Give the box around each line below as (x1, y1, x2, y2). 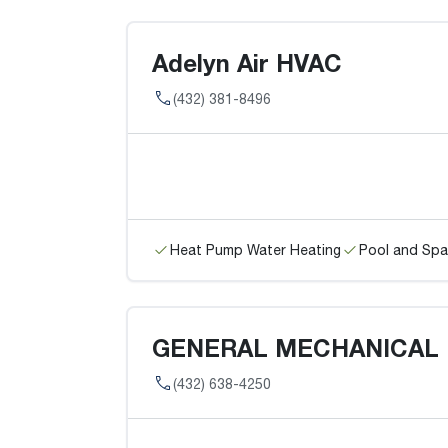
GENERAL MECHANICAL (152, 333, 439, 362)
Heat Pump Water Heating (170, 241, 341, 258)
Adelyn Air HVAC (152, 48, 342, 77)
